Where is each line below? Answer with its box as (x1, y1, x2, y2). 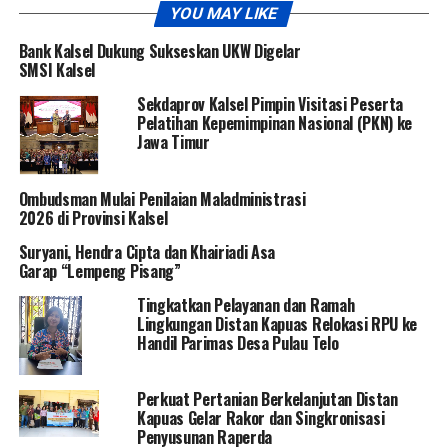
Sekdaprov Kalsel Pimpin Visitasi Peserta (136, 91, 404, 116)
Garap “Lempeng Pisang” (18, 258, 181, 283)
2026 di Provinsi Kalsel (18, 205, 168, 230)
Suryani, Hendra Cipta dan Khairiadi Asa (18, 239, 276, 264)
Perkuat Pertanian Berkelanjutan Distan (136, 387, 398, 412)
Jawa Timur (136, 129, 210, 154)
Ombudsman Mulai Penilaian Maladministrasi (18, 186, 306, 211)
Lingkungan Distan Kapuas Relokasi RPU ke (136, 311, 418, 336)
